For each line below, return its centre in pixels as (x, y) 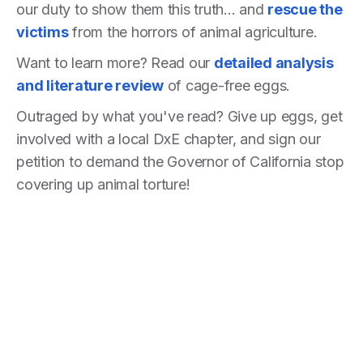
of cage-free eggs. (228, 85)
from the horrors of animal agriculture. (194, 32)
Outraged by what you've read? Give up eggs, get (179, 116)
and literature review (90, 85)
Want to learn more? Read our (115, 62)
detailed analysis (273, 62)
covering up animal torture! (103, 184)
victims (43, 32)
